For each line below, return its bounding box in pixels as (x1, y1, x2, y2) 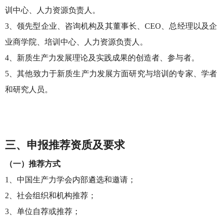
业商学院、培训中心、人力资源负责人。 (5, 38, 148, 46)
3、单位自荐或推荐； (5, 207, 80, 216)
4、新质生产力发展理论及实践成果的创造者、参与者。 (5, 54, 199, 62)
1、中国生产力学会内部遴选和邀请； (5, 175, 136, 184)
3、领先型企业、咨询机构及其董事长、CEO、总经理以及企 (5, 22, 217, 30)
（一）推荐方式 (5, 160, 60, 168)
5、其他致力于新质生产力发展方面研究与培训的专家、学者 (5, 69, 217, 78)
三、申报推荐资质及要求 (5, 139, 125, 151)
